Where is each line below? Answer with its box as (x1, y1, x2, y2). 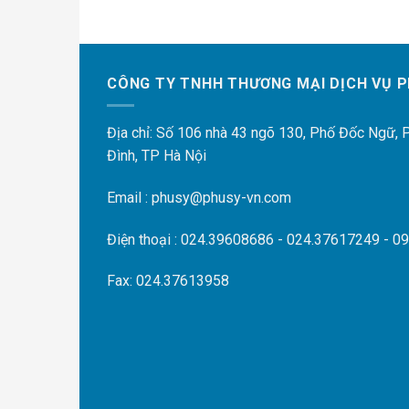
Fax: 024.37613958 (107, 272, 229, 290)
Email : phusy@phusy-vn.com (107, 188, 291, 206)
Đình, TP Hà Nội (107, 147, 206, 165)
